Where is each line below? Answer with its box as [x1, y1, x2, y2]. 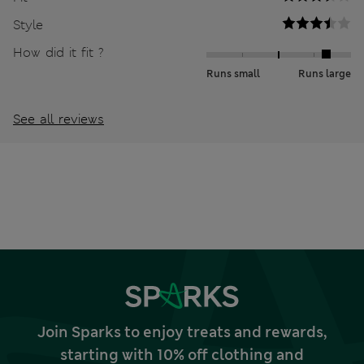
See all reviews [13, 110, 104, 128]
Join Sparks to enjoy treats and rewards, [37, 323, 327, 343]
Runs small [206, 67, 260, 81]
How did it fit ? [13, 44, 104, 62]
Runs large [298, 67, 351, 81]
